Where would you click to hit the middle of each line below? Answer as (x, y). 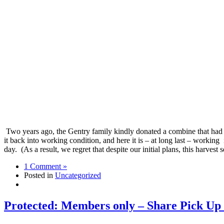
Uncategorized (78, 175)
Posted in (39, 175)
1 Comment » (45, 166)
